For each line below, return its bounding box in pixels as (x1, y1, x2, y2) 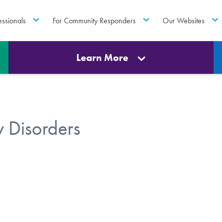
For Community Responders (52, 15, 136, 25)
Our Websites (163, 15, 205, 25)
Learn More (76, 52, 129, 63)
